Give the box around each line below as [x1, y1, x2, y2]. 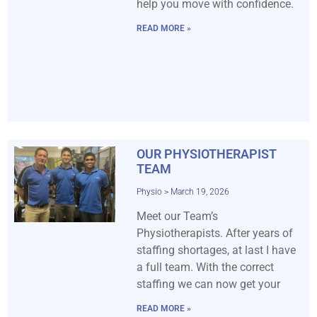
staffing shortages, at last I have [136, 243, 296, 258]
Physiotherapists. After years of [136, 226, 293, 241]
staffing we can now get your [136, 277, 280, 292]
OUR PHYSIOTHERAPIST [136, 146, 277, 162]
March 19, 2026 [168, 187, 229, 197]
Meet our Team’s [136, 209, 218, 224]
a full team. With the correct [136, 260, 274, 275]
